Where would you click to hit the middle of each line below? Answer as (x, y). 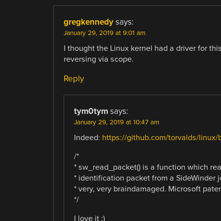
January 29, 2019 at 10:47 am (116, 122)
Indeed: (88, 137)
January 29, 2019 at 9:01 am (104, 33)
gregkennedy (88, 22)
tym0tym (91, 111)
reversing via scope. (98, 59)
